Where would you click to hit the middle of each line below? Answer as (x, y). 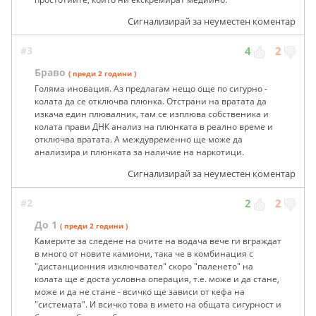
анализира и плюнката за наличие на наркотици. (139, 152)
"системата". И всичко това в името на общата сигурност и (158, 304)
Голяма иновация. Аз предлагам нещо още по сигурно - (151, 88)
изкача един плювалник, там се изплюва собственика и (152, 114)
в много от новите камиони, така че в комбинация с (144, 253)
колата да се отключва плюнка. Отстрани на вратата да (151, 101)
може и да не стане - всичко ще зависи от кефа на (140, 291)
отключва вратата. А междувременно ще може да (139, 139)
